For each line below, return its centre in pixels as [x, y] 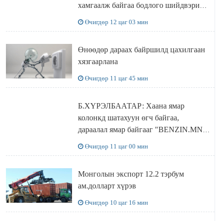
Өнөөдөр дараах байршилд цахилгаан [141, 49]
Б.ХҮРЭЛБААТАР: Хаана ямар [131, 106]
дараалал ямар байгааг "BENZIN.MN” [142, 129]
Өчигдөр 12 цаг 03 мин [116, 22]
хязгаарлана [98, 61]
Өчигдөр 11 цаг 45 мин [116, 78]
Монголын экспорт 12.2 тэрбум [131, 174]
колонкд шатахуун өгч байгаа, [128, 117]
